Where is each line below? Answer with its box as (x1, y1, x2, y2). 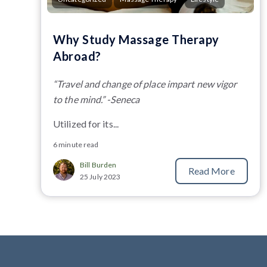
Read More (188, 164, 235, 176)
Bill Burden (80, 160, 117, 169)
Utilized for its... (53, 117, 119, 129)
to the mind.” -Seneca (53, 93, 140, 105)
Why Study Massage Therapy (53, 32, 219, 46)
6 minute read (53, 139, 99, 149)
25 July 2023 (80, 172, 121, 181)
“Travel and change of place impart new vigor (53, 77, 237, 89)
